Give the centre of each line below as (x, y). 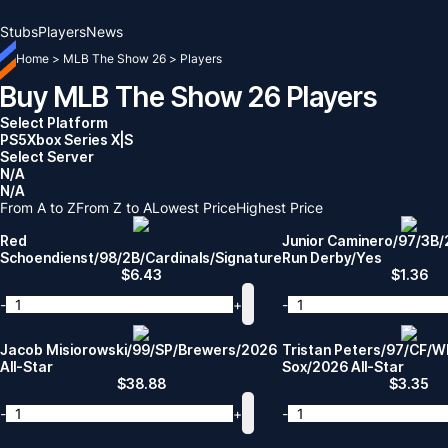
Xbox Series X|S (80, 139)
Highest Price (279, 207)
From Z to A (114, 207)
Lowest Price (194, 207)
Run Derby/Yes (332, 257)
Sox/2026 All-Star (343, 366)
